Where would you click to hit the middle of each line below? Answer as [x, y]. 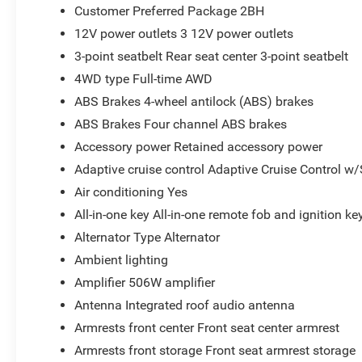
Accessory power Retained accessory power [199, 146]
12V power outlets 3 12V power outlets [184, 33]
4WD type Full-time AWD [144, 78]
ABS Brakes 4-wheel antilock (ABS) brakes [194, 101]
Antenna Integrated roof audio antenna [185, 305]
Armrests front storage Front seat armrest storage [215, 350]
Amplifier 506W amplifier [145, 282]
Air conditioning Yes [131, 192]
